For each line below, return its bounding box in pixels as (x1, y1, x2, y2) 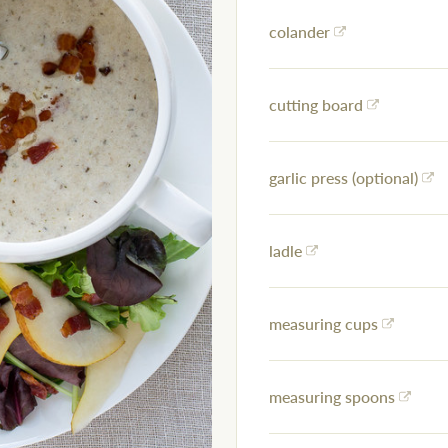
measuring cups (269, 312, 378, 336)
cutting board (269, 93, 363, 117)
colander (269, 20, 330, 44)
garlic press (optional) (269, 166, 418, 190)
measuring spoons (269, 385, 395, 409)
